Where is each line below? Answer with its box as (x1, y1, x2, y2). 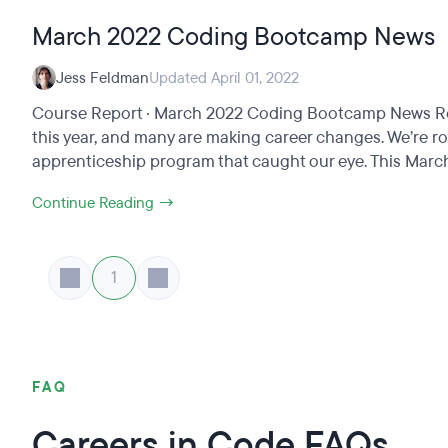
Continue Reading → (32, 193, 175, 213)
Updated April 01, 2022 (149, 67, 299, 88)
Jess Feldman (56, 67, 149, 88)
